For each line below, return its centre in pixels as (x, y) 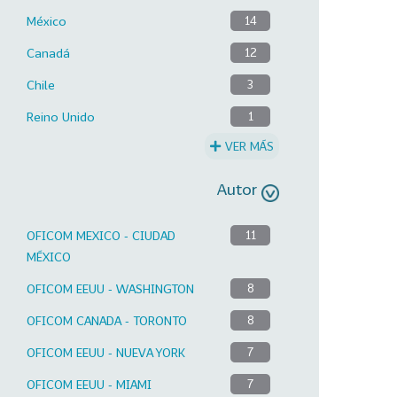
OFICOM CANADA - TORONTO (107, 320)
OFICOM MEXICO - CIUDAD (101, 235)
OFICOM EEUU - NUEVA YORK (106, 352)
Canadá (48, 53)
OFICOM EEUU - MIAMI (89, 384)
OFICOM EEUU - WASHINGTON (110, 288)
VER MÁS (249, 146)
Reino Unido (61, 117)
